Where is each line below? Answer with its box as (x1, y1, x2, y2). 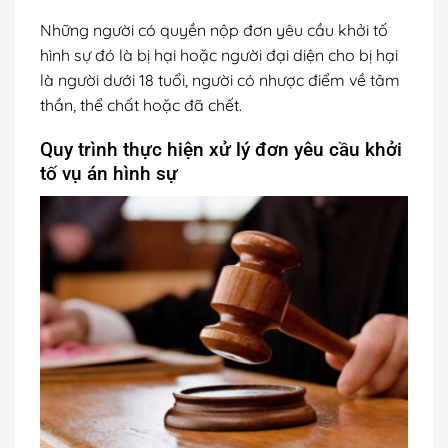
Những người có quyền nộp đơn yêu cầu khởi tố (40, 19, 388, 40)
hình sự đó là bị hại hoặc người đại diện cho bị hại (40, 44, 398, 65)
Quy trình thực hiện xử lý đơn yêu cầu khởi (40, 138, 402, 162)
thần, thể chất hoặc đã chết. (40, 94, 242, 115)
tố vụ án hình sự (40, 162, 183, 186)
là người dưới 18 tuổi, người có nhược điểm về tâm (40, 69, 400, 90)
